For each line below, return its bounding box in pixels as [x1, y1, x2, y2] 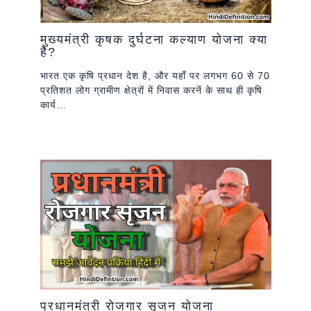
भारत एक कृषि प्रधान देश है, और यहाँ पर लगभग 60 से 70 [40, 69, 270, 81]
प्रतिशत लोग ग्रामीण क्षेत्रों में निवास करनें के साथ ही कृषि [40, 84, 262, 96]
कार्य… [40, 99, 67, 110]
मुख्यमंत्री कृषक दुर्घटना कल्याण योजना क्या [40, 32, 268, 47]
